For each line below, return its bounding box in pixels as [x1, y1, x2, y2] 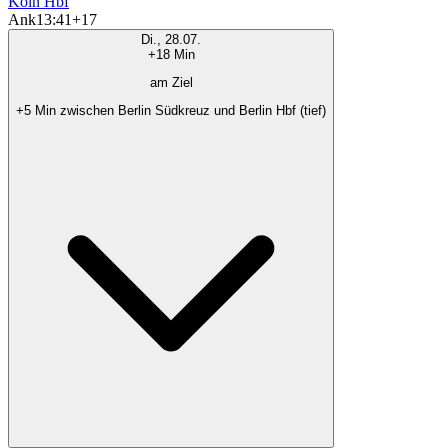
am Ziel [149, 75, 193, 91]
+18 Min [147, 46, 195, 62]
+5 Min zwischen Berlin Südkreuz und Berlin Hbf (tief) [16, 103, 326, 119]
